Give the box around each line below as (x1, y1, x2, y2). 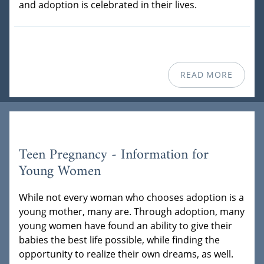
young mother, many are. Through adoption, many (19, 205, 245, 219)
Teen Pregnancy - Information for (19, 143, 209, 168)
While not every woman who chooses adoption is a (19, 191, 244, 204)
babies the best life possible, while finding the (19, 233, 220, 247)
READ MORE (180, 69, 233, 81)
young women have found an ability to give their (19, 219, 232, 233)
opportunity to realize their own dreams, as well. (19, 247, 233, 261)
